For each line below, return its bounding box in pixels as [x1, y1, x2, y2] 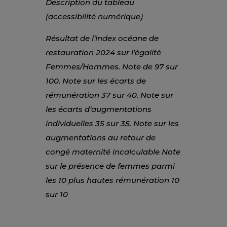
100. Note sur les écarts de [45, 75, 146, 86]
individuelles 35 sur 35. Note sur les [45, 118, 179, 128]
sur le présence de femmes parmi [45, 161, 175, 171]
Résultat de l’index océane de [45, 33, 159, 43]
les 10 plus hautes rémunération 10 [45, 175, 179, 185]
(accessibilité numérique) [45, 11, 143, 21]
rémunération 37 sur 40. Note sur [45, 90, 173, 100]
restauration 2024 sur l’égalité [45, 47, 161, 57]
